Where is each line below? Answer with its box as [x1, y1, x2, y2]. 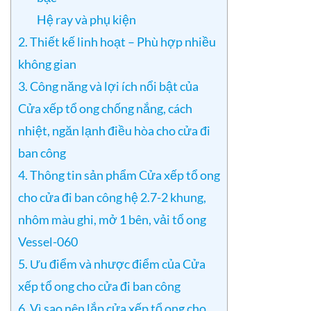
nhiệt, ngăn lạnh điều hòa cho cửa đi [18, 123, 210, 139]
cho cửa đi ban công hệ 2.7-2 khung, [18, 190, 206, 205]
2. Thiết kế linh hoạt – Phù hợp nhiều [18, 34, 216, 50]
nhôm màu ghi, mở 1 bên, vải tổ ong [18, 212, 206, 228]
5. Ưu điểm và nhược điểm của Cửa [18, 256, 205, 272]
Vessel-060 [18, 234, 78, 250]
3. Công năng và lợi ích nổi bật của [18, 78, 199, 94]
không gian [18, 56, 76, 72]
